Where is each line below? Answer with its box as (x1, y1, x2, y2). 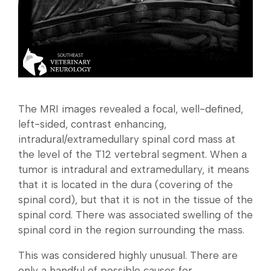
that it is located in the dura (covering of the (18, 178, 233, 191)
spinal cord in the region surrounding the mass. (18, 224, 244, 237)
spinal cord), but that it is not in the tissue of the (18, 194, 253, 206)
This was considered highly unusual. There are (18, 249, 238, 262)
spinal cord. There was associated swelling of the (18, 209, 253, 221)
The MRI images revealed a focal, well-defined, (18, 103, 243, 116)
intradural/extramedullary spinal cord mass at (18, 133, 235, 146)
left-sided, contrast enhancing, (18, 118, 166, 131)
